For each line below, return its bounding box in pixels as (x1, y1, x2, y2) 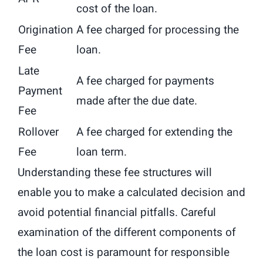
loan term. (76, 144, 127, 161)
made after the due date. (76, 93, 197, 110)
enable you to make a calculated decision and (18, 184, 245, 201)
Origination (18, 22, 73, 39)
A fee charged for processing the (76, 22, 239, 39)
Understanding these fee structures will (18, 164, 212, 181)
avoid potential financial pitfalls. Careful (18, 204, 216, 221)
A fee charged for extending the (76, 124, 232, 141)
